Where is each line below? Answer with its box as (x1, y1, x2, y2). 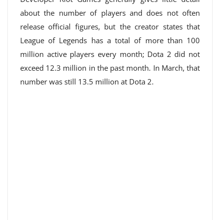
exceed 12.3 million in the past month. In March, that (20, 63, 200, 73)
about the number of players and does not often (20, 8, 200, 18)
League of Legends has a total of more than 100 (20, 35, 200, 45)
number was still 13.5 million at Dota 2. (20, 77, 154, 86)
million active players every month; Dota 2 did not (20, 49, 200, 59)
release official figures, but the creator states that (20, 22, 200, 31)
